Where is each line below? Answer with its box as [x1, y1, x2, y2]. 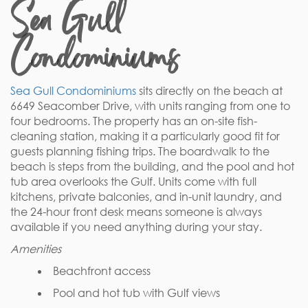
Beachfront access [53, 264, 151, 278]
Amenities [10, 242, 61, 256]
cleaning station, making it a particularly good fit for [10, 129, 280, 143]
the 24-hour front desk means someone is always [10, 205, 262, 219]
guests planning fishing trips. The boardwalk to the [10, 144, 269, 158]
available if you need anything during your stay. [10, 220, 262, 234]
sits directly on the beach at [136, 84, 283, 98]
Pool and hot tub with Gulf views [53, 286, 220, 300]
